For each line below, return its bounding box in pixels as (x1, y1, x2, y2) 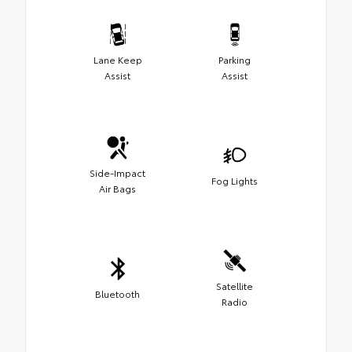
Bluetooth (95, 286, 140, 300)
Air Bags (99, 181, 136, 195)
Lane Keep (93, 52, 142, 66)
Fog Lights (211, 173, 258, 187)
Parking (218, 52, 251, 66)
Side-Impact (90, 165, 145, 179)
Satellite (216, 278, 253, 292)
